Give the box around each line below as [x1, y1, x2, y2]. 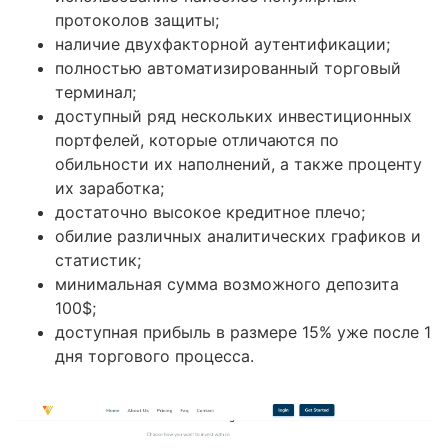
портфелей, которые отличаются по [55, 130, 339, 151]
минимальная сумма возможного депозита [55, 274, 399, 295]
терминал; [55, 82, 136, 103]
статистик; [55, 250, 141, 271]
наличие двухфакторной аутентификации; [55, 34, 390, 55]
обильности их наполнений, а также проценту [55, 154, 422, 175]
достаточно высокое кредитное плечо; [55, 202, 365, 223]
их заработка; [55, 178, 164, 199]
